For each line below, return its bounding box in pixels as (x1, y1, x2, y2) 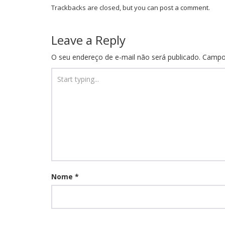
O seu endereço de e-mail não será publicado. (51, 52, 200, 62)
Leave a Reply (51, 32, 126, 49)
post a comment (160, 3, 208, 13)
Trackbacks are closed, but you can (51, 3, 160, 13)
